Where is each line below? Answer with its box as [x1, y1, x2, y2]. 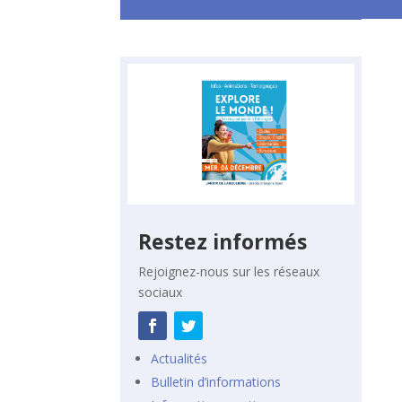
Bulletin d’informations [151, 373, 282, 391]
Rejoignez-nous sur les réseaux [138, 263, 320, 281]
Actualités [151, 350, 208, 368]
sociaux [138, 284, 183, 301]
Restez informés [138, 227, 308, 257]
